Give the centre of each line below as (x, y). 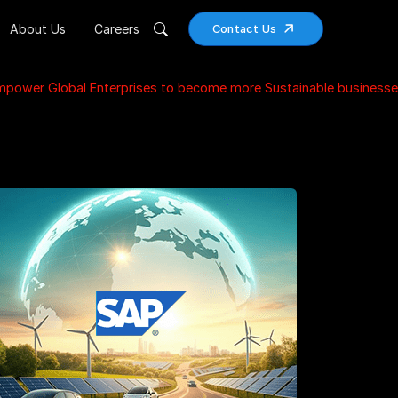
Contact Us (244, 29)
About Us (37, 29)
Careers (116, 29)
